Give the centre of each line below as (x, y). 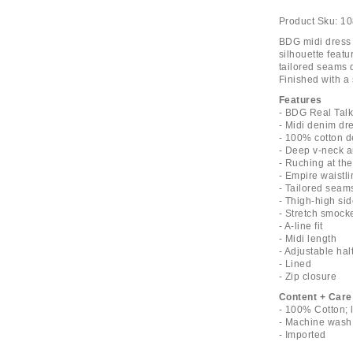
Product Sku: (308, 21)
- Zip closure (308, 277)
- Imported (302, 335)
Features (300, 100)
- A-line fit (301, 226)
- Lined (295, 264)
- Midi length (308, 239)
